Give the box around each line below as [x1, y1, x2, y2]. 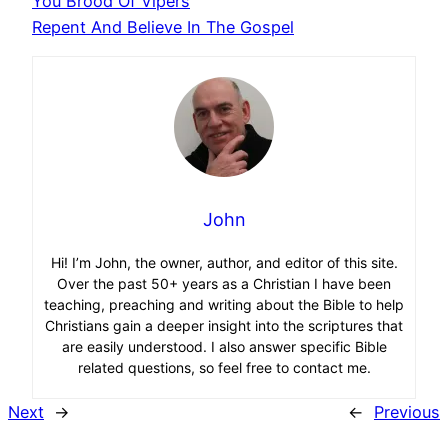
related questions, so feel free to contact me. [77, 358, 371, 376]
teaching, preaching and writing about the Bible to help [44, 295, 404, 313]
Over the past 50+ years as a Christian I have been [57, 274, 391, 292]
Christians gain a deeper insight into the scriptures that [45, 316, 403, 334]
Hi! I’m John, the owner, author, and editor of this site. [50, 253, 398, 271]
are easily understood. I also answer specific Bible [61, 337, 387, 355]
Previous [374, 401, 440, 422]
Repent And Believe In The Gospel [32, 16, 294, 37]
